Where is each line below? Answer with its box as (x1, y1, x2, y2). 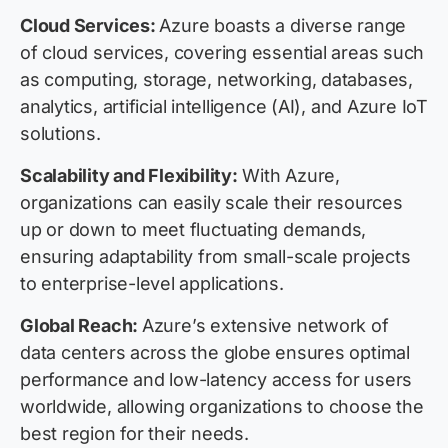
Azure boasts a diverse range (159, 15, 407, 37)
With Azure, (237, 165, 341, 187)
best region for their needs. (20, 423, 249, 445)
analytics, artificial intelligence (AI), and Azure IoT (20, 96, 428, 118)
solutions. (20, 123, 101, 145)
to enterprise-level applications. (20, 273, 284, 295)
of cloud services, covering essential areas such (20, 42, 425, 64)
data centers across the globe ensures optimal (20, 342, 410, 364)
